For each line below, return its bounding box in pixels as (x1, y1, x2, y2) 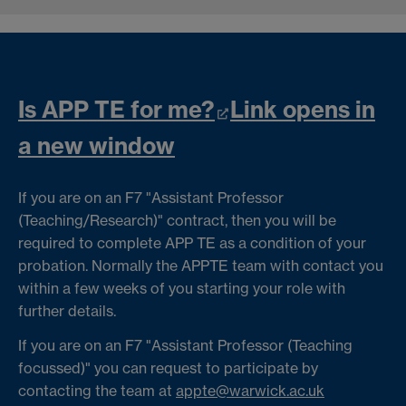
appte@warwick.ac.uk (176, 382, 324, 401)
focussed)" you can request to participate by (18, 359, 318, 378)
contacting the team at (18, 382, 176, 401)
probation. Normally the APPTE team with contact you (18, 256, 383, 275)
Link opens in (230, 95, 375, 125)
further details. (18, 302, 116, 321)
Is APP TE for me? (18, 95, 215, 125)
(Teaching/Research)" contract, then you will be (18, 211, 336, 230)
